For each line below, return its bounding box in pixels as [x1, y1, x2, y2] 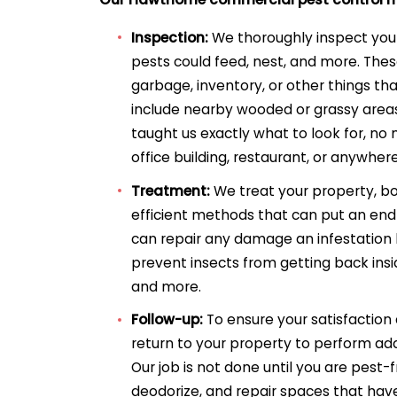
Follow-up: [131, 310, 207, 330]
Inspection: [131, 27, 213, 47]
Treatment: [131, 181, 214, 200]
